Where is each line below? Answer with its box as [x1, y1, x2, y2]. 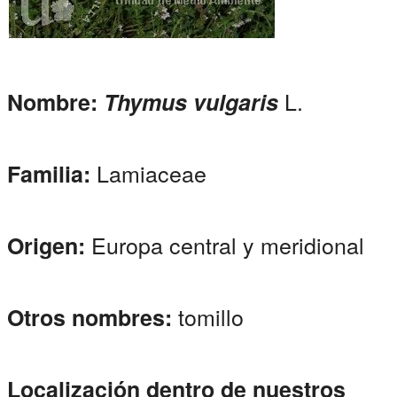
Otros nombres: [7, 301, 178, 334]
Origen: [7, 230, 91, 262]
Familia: [7, 158, 97, 191]
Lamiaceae [97, 157, 206, 190]
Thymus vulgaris [104, 86, 284, 119]
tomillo [178, 300, 244, 333]
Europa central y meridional [91, 229, 364, 261]
